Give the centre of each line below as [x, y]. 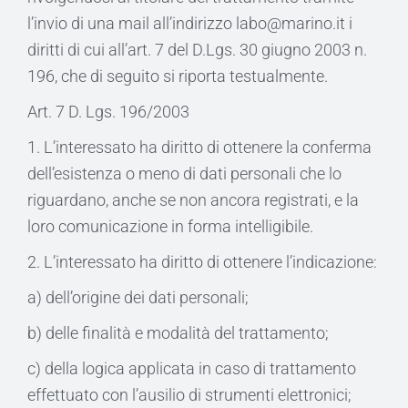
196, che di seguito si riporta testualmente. [178, 76]
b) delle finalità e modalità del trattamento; [178, 333]
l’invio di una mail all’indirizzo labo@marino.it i [190, 23]
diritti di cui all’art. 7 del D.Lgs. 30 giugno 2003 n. [197, 50]
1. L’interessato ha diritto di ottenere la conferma [199, 147]
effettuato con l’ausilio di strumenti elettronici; [189, 395]
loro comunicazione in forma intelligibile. [170, 226]
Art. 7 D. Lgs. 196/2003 [108, 112]
